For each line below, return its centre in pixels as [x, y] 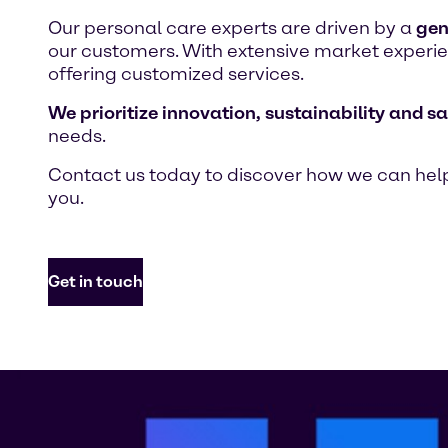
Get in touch [95, 281]
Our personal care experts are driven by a [232, 28]
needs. [77, 136]
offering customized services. [176, 74]
